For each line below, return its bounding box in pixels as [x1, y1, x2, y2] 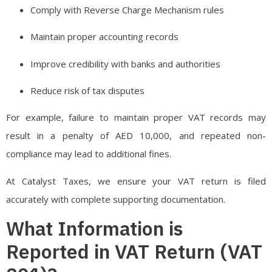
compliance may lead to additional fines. [6, 148, 171, 160]
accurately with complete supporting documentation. [6, 192, 225, 205]
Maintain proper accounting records [30, 30, 178, 43]
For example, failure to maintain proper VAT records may [6, 111, 266, 124]
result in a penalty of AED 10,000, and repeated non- [6, 129, 266, 142]
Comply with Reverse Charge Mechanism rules [30, 3, 224, 16]
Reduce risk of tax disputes [30, 84, 144, 97]
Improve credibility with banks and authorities [30, 57, 220, 70]
